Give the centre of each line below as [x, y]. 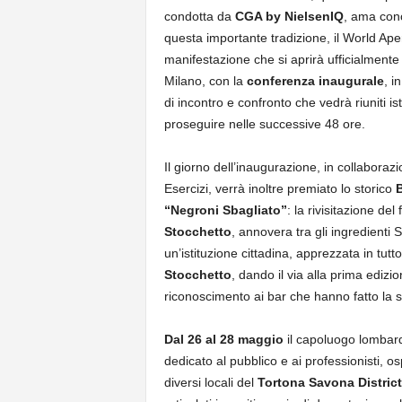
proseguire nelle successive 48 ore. [264, 124]
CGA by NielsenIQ [289, 16]
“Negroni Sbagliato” [225, 210]
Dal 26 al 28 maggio [223, 339]
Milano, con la [205, 81]
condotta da [199, 16]
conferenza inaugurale [315, 81]
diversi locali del [210, 382]
